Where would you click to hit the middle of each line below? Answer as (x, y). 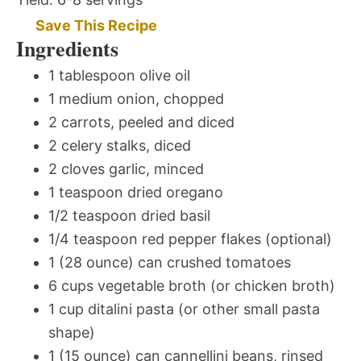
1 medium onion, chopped (136, 99)
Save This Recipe (96, 26)
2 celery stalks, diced (120, 146)
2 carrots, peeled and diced (141, 122)
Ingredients (67, 49)
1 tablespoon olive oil (119, 76)
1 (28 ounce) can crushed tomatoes (170, 263)
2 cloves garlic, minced (126, 169)
